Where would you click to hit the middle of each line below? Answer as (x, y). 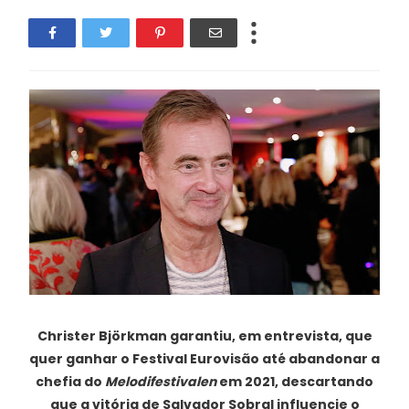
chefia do (70, 382)
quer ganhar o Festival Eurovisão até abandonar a (204, 359)
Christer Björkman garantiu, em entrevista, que (204, 336)
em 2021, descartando (295, 382)
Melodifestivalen (161, 382)
